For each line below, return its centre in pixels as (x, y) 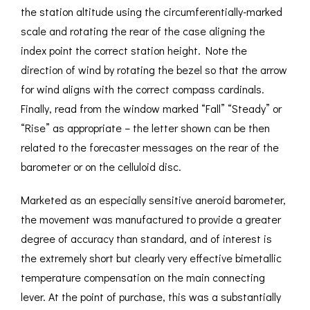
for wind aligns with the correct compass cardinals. (143, 89)
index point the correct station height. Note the (134, 51)
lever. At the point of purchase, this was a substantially (151, 297)
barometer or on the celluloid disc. (101, 167)
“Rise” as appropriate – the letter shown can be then (145, 128)
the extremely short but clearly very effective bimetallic (151, 258)
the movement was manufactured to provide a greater (151, 219)
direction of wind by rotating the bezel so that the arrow (154, 70)
